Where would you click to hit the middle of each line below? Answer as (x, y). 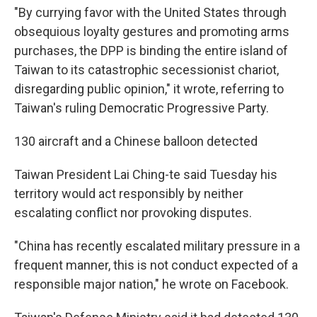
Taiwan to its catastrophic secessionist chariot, (146, 70)
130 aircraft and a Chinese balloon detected (136, 141)
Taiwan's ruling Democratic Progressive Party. (142, 108)
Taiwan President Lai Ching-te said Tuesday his (146, 174)
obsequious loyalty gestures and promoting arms (152, 31)
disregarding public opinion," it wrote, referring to (149, 89)
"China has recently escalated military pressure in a (157, 246)
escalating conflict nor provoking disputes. (133, 213)
